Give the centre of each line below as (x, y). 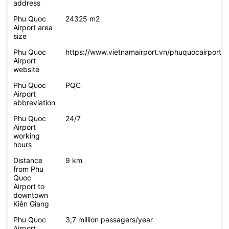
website (27, 70)
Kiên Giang (31, 204)
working (27, 136)
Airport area (33, 28)
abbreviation (34, 103)
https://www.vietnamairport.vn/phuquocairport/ (145, 52)
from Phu (28, 169)
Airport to (29, 187)
